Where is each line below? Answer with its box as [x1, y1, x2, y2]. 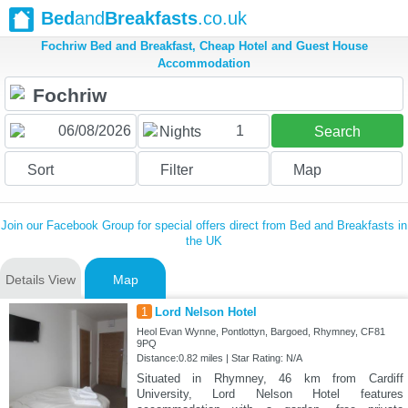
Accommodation [158, 56, 250, 71]
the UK [186, 234, 222, 249]
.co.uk [198, 8, 247, 28]
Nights [158, 124, 201, 140]
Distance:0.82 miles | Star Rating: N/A [136, 352, 302, 364]
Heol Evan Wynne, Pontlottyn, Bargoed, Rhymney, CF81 [136, 326, 385, 338]
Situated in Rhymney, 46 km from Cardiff [136, 372, 403, 386]
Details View [5, 272, 76, 288]
